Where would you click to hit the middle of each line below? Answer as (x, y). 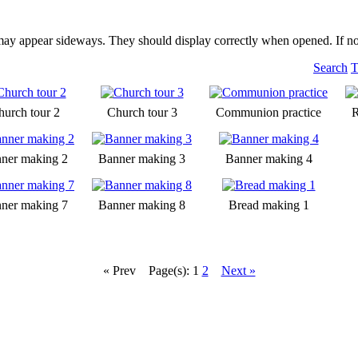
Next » (238, 270)
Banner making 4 (268, 158)
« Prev (119, 270)
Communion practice (268, 112)
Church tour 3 (142, 112)
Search (330, 67)
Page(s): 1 (175, 270)
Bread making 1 (268, 205)
